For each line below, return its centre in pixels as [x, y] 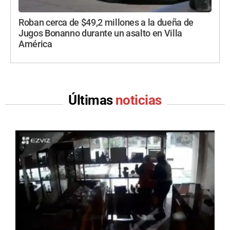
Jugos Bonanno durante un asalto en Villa [100, 34]
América [35, 44]
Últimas [92, 100]
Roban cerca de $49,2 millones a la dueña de [106, 23]
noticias [139, 100]
